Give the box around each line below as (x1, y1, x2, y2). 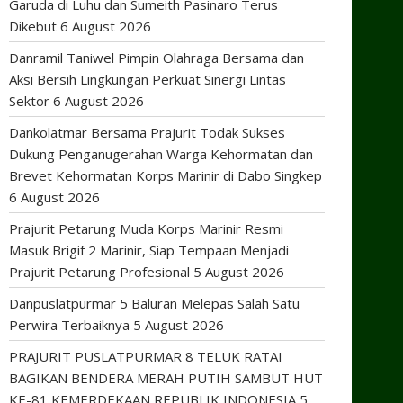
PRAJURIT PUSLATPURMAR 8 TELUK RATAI (9, 347, 282, 365)
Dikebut (9, 17, 57, 35)
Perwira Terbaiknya (9, 316, 130, 334)
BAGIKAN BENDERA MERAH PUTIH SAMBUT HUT (9, 369, 323, 387)
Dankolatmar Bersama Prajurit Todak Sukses (9, 123, 285, 141)
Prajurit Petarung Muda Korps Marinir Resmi (9, 219, 283, 237)
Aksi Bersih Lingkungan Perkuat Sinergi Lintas (9, 70, 286, 88)
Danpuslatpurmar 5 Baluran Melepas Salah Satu (9, 294, 300, 312)
